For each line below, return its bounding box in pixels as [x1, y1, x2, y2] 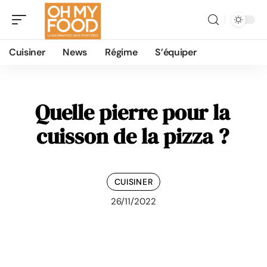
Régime [105, 46, 138, 58]
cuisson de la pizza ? [36, 122, 229, 151]
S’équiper [155, 46, 197, 58]
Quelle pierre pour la [35, 98, 230, 127]
